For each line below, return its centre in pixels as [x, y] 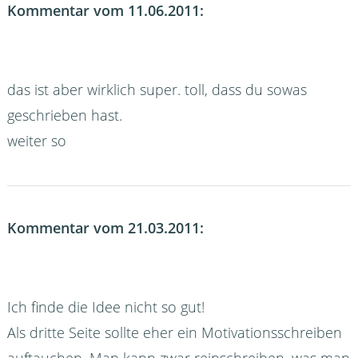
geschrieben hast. [64, 115]
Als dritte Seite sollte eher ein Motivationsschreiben [174, 333]
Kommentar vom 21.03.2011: [105, 228]
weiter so [36, 140]
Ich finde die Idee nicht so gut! [105, 307]
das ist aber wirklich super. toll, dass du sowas [157, 89]
